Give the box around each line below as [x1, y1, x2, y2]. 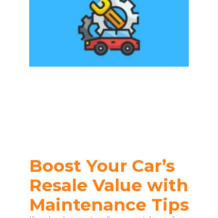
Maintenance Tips [29, 194, 189, 215]
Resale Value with [29, 174, 188, 196]
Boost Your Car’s [29, 155, 175, 176]
